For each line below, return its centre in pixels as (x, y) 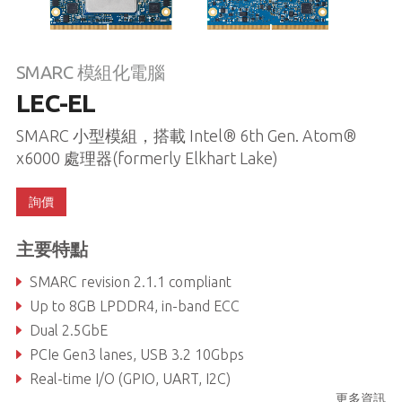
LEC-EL (56, 102)
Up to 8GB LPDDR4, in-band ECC (134, 306)
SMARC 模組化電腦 (90, 72)
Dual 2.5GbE (68, 330)
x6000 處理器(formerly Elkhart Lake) (147, 157)
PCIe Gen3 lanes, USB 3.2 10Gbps (136, 354)
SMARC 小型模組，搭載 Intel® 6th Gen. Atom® (186, 135)
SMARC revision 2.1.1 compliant (130, 281)
